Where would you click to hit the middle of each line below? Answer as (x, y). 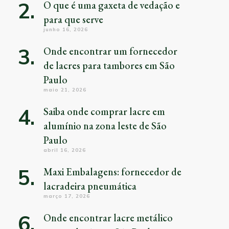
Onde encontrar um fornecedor (110, 51)
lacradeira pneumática (90, 186)
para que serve (73, 19)
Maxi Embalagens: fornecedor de (112, 171)
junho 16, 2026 (65, 29)
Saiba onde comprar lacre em (104, 111)
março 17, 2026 (66, 196)
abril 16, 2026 (64, 150)
